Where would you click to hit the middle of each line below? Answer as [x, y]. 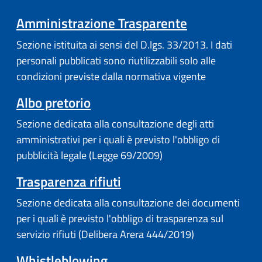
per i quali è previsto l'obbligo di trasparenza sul [120, 218]
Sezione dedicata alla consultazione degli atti [115, 123]
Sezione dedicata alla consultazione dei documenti [128, 202]
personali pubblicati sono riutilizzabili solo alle [116, 60]
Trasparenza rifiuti [69, 181]
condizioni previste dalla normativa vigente [111, 76]
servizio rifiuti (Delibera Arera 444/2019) [105, 234]
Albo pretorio [54, 102]
